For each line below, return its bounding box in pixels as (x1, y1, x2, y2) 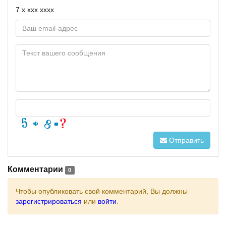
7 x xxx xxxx (16, 5, 54, 14)
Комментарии (8, 164, 63, 174)
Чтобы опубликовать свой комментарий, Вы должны (16, 187, 188, 195)
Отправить (167, 136, 204, 144)
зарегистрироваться (16, 197, 82, 205)
